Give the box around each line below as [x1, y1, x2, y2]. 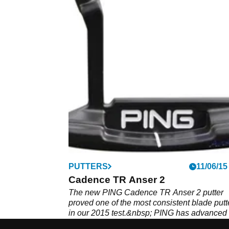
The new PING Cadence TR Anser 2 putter [68, 188, 223, 197]
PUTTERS [68, 162, 108, 171]
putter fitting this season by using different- [68, 218, 220, 227]
